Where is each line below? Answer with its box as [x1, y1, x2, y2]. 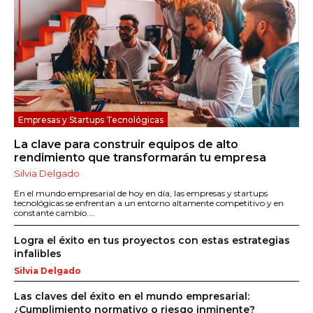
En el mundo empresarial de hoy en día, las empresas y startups [14, 188, 268, 199]
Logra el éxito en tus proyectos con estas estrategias [14, 234, 290, 247]
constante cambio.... [14, 208, 95, 219]
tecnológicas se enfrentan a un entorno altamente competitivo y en [14, 198, 284, 209]
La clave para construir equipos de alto [14, 138, 238, 152]
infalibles [14, 247, 61, 261]
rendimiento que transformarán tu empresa [14, 151, 266, 165]
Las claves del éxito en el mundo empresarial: [14, 290, 249, 303]
